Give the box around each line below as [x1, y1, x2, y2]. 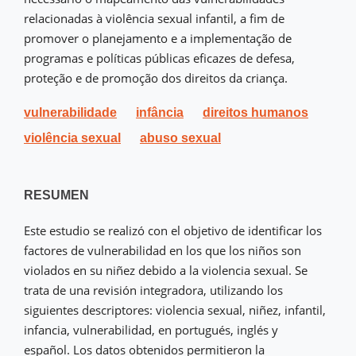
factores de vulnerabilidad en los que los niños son [24, 242, 301, 259]
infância [136, 106, 184, 120]
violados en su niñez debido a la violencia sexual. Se [24, 262, 308, 279]
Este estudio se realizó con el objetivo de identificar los [24, 222, 322, 239]
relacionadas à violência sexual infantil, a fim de [24, 10, 284, 27]
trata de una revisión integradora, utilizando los [24, 282, 283, 299]
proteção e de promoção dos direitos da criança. [24, 70, 288, 87]
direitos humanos [203, 106, 308, 120]
